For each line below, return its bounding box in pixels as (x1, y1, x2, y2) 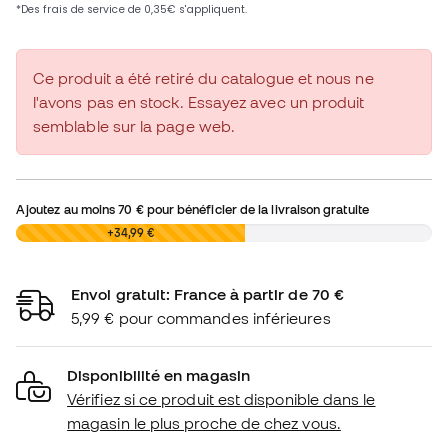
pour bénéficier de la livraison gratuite (143, 202, 369, 217)
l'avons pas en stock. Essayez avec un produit (33, 93, 365, 112)
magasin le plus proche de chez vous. (67, 414, 341, 433)
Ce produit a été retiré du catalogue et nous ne (33, 69, 374, 88)
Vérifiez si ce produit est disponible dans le (67, 390, 376, 409)
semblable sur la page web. (33, 117, 236, 136)
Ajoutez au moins (16, 202, 119, 217)
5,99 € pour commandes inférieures (71, 309, 331, 328)
